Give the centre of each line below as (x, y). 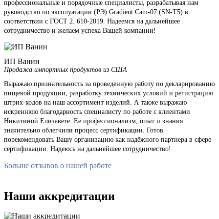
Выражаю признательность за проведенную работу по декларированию (109, 84)
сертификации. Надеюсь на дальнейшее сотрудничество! (88, 149)
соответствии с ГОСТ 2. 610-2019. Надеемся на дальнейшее (92, 21)
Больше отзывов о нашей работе (58, 165)
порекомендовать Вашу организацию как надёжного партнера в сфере (108, 139)
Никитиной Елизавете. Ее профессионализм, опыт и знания (93, 121)
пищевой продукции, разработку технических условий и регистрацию (109, 93)
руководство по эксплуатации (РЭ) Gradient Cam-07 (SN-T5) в (96, 12)
